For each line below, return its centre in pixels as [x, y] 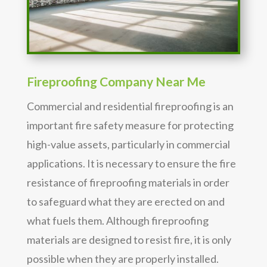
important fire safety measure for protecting [130, 125]
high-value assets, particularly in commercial [128, 145]
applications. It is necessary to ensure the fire [131, 164]
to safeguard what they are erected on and [125, 202]
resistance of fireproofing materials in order [128, 183]
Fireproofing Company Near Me [116, 82]
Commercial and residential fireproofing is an [130, 106]
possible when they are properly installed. [122, 259]
